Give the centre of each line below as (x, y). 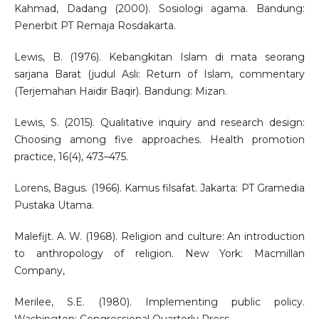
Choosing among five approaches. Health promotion (159, 140)
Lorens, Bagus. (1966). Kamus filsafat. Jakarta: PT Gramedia (159, 188)
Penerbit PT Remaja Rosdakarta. (95, 26)
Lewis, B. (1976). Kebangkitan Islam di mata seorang (159, 57)
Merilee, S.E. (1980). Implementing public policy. (159, 302)
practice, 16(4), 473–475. (71, 157)
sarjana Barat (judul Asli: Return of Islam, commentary (159, 74)
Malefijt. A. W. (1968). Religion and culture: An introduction (159, 237)
